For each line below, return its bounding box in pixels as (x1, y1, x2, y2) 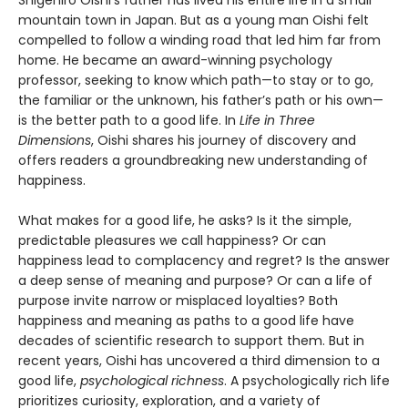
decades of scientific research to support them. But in (18, 331, 364, 350)
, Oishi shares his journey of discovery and (91, 130, 356, 149)
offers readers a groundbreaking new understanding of (18, 150, 368, 169)
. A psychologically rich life (224, 371, 390, 390)
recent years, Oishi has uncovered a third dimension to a (18, 351, 380, 370)
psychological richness (80, 371, 224, 390)
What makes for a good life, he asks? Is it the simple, (18, 210, 352, 229)
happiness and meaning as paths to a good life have (18, 311, 354, 330)
